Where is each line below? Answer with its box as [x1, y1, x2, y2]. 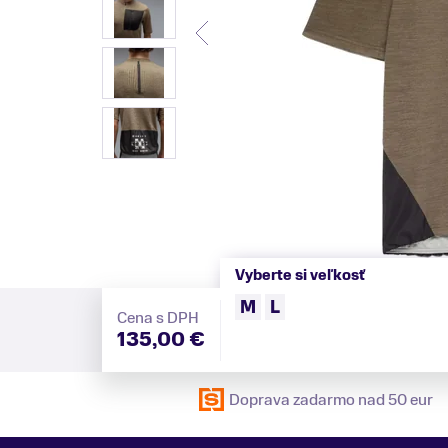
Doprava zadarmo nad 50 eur [229, 388, 433, 411]
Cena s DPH [117, 307, 199, 329]
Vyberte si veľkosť [235, 265, 365, 285]
